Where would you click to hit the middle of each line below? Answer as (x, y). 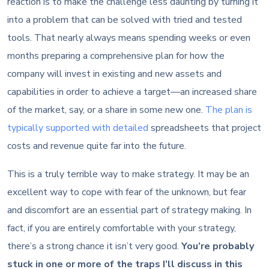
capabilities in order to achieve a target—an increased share (132, 92)
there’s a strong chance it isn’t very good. (95, 246)
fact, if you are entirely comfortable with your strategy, (122, 228)
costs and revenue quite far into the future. (97, 146)
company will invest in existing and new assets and (115, 74)
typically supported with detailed (78, 128)
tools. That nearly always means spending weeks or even (129, 38)
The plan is (229, 110)
